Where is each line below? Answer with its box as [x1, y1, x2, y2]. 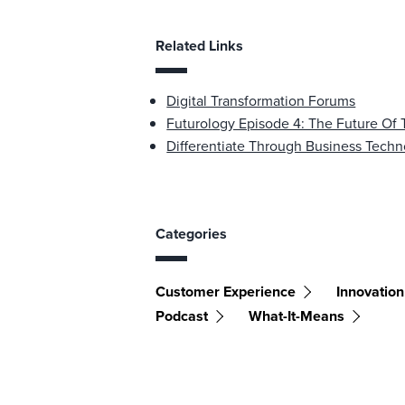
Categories [155, 223, 228, 244]
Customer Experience [155, 281, 297, 302]
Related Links [155, 35, 244, 56]
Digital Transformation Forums [166, 90, 356, 111]
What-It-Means [249, 306, 345, 326]
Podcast [155, 306, 209, 326]
